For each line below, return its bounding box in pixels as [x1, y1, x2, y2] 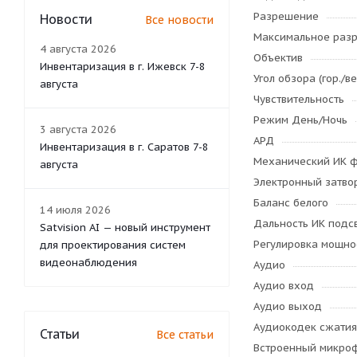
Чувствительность [253, 92, 344, 106]
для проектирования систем [40, 237, 186, 252]
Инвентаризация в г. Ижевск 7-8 [40, 59, 206, 73]
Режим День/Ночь [253, 113, 347, 127]
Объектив [253, 51, 303, 65]
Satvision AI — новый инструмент [40, 220, 210, 234]
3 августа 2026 [40, 122, 116, 136]
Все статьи [156, 327, 214, 342]
